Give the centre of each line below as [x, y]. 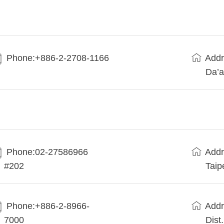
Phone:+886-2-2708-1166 [58, 58]
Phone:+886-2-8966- [48, 206]
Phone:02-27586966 [47, 152]
